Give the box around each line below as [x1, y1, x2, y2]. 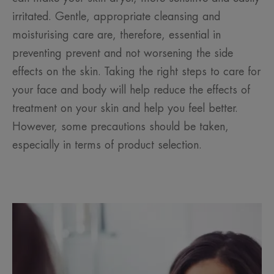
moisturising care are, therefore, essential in [12, 29, 221, 41]
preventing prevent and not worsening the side [12, 48, 233, 59]
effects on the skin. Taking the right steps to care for [12, 66, 261, 78]
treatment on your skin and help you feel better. [12, 103, 238, 114]
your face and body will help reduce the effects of [12, 84, 250, 96]
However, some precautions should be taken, [12, 121, 229, 133]
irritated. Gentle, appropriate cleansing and [12, 11, 220, 23]
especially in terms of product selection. [12, 139, 202, 151]
